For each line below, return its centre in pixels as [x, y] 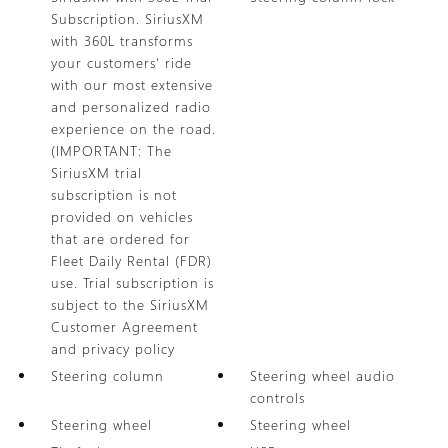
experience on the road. [133, 128]
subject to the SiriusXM [129, 304]
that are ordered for [120, 238]
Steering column [107, 375]
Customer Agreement [124, 326]
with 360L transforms [121, 40]
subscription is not [113, 194]
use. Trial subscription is [132, 282]
